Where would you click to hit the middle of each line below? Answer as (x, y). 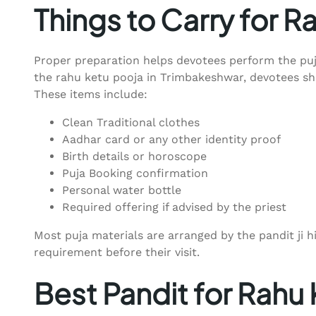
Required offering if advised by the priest (174, 207)
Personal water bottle (122, 190)
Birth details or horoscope (134, 157)
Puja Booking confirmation (135, 174)
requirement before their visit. (117, 253)
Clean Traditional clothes (131, 123)
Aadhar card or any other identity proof (171, 140)
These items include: (91, 95)
